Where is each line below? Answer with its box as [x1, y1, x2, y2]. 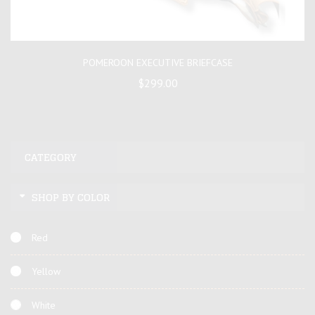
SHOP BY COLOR [32, 188, 110, 206]
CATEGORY [25, 148, 77, 166]
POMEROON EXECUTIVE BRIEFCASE [82, 56, 233, 69]
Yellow [32, 265, 60, 278]
